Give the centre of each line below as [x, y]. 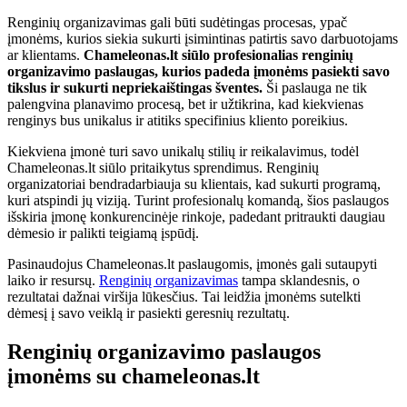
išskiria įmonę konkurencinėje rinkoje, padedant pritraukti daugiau [196, 216]
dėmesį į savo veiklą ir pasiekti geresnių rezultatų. [149, 313]
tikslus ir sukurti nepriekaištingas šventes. [135, 87]
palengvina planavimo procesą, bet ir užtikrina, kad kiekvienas [185, 104]
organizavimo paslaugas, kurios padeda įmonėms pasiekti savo [199, 71]
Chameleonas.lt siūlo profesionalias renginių [218, 55]
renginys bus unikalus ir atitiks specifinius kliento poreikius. [178, 120]
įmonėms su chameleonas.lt [134, 376]
